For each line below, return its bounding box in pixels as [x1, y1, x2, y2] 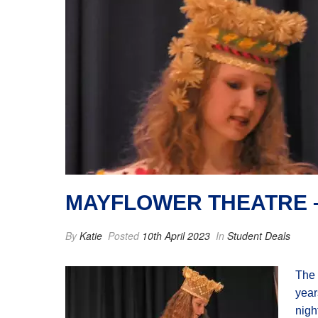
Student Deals [227, 229, 290, 243]
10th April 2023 [142, 229, 210, 243]
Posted [105, 229, 142, 243]
